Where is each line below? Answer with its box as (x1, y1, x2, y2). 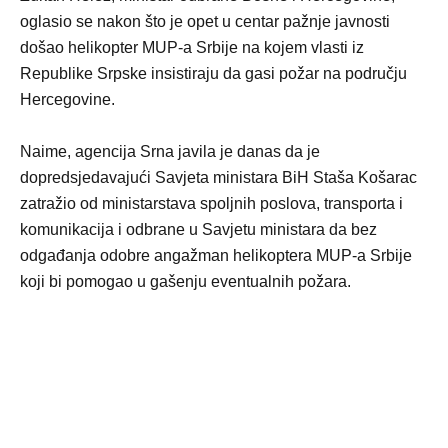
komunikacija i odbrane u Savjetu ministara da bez (20, 221, 377, 238)
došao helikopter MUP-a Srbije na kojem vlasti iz (20, 39, 364, 56)
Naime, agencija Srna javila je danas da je (20, 143, 320, 160)
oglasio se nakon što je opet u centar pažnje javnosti (20, 13, 390, 30)
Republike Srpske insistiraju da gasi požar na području (20, 65, 407, 82)
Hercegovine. (20, 91, 115, 108)
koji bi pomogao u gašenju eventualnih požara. (20, 273, 351, 290)
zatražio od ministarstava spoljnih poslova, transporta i (20, 195, 403, 212)
